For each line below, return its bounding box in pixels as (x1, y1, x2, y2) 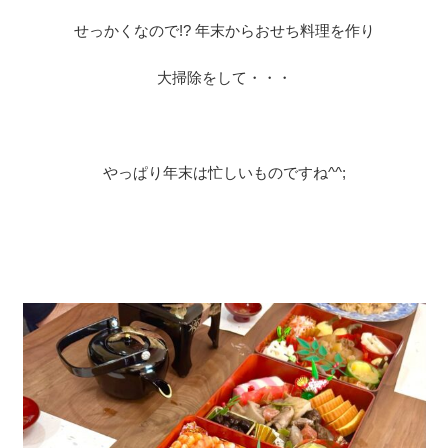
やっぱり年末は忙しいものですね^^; (102, 164, 346, 182)
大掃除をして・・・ (156, 69, 292, 87)
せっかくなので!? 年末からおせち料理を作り (73, 21, 375, 39)
